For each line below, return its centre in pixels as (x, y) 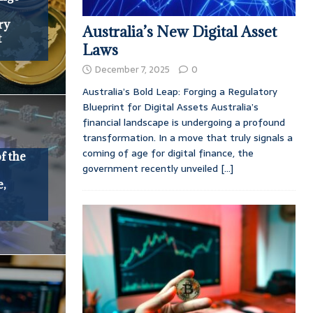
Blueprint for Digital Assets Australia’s (170, 107)
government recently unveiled (151, 168)
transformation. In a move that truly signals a (187, 137)
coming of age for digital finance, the (168, 153)
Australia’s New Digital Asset (179, 31)
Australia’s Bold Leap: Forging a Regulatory (180, 91)
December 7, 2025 (132, 69)
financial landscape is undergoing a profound (183, 122)
